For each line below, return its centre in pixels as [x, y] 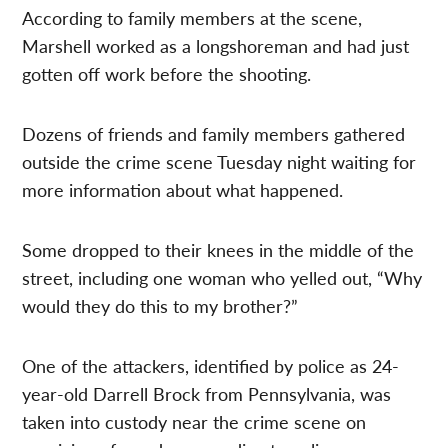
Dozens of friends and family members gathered [214, 133]
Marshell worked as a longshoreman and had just [216, 45]
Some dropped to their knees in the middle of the [218, 249]
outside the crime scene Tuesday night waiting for [219, 161]
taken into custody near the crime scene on [194, 421]
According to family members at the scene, [192, 17]
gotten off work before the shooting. [167, 73]
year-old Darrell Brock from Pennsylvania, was [207, 393]
